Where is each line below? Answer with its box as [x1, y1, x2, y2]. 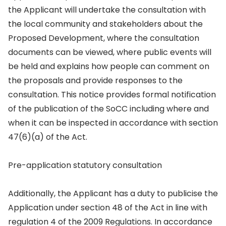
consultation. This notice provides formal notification [8, 89, 216, 100]
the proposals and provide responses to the [8, 75, 183, 86]
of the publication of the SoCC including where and [8, 103, 209, 115]
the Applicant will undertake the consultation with [8, 4, 206, 16]
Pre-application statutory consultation [8, 159, 162, 171]
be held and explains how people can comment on [8, 61, 209, 72]
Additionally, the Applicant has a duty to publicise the [8, 188, 218, 199]
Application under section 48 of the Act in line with [8, 202, 207, 213]
